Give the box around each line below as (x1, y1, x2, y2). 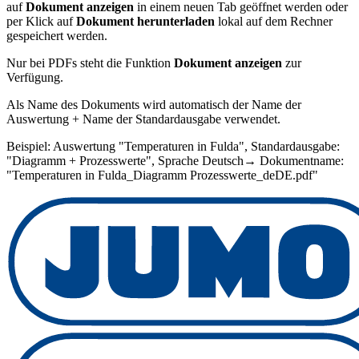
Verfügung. (6, 70, 63, 84)
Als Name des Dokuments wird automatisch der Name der (6, 97, 301, 111)
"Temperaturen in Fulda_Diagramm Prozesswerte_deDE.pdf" (6, 167, 318, 182)
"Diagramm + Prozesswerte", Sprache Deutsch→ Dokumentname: (6, 153, 344, 167)
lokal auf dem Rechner (215, 14, 333, 28)
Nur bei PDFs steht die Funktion (6, 55, 174, 70)
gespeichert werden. (6, 28, 107, 42)
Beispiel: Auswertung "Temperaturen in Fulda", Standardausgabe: (6, 139, 340, 153)
